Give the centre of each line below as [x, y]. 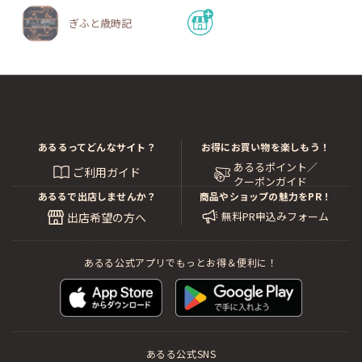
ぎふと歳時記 [100, 23]
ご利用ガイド [107, 173]
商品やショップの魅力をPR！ [265, 196]
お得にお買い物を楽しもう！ [265, 147]
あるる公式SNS [181, 353]
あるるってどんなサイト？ [97, 147]
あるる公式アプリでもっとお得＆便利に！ [181, 263]
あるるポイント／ [275, 167]
